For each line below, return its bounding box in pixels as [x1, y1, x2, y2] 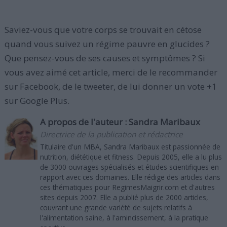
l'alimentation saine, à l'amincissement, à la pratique [40, 213, 208, 222]
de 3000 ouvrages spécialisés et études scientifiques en [40, 162, 219, 172]
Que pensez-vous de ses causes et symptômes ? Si [4, 52, 205, 64]
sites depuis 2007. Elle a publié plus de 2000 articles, [40, 193, 208, 202]
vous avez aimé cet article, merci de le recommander [4, 66, 217, 78]
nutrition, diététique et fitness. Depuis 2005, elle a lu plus [40, 152, 222, 162]
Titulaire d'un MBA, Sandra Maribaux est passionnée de [40, 142, 220, 152]
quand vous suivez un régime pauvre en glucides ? [4, 38, 210, 50]
